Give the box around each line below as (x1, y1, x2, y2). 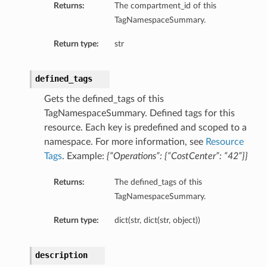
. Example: (61, 151, 107, 162)
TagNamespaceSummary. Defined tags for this (44, 108, 235, 119)
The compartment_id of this (114, 1, 216, 11)
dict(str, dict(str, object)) (114, 216, 200, 225)
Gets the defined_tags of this (44, 94, 164, 104)
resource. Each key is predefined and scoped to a (44, 123, 247, 133)
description (35, 250, 88, 260)
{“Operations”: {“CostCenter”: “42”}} (106, 151, 248, 162)
